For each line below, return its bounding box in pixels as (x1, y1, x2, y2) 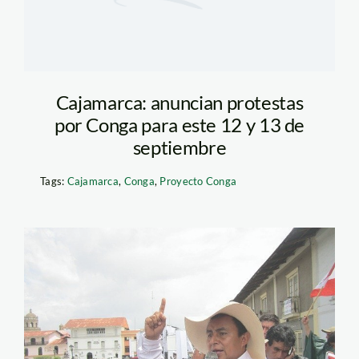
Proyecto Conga (159, 175, 237, 188)
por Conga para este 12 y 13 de (54, 113, 305, 137)
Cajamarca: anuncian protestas (55, 91, 304, 115)
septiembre (132, 135, 227, 159)
